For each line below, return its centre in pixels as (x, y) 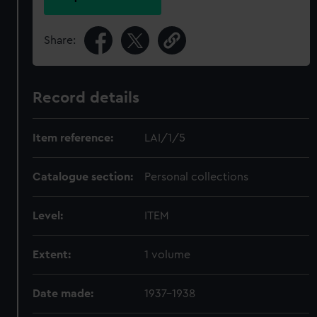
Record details (86, 98)
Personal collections (197, 177)
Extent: (52, 255)
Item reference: (73, 138)
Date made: (63, 294)
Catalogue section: (83, 177)
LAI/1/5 (165, 138)
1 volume (168, 255)
